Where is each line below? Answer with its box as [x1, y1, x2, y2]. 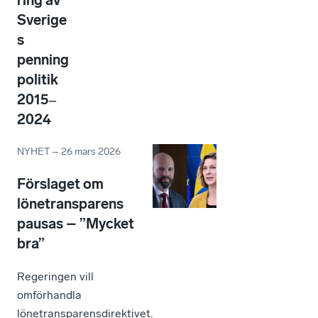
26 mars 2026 [61, 146, 121, 158]
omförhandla [17, 288, 82, 302]
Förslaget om [17, 175, 104, 193]
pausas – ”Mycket [17, 215, 134, 233]
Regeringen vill [17, 270, 94, 284]
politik [17, 71, 58, 89]
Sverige [17, 11, 67, 29]
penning [17, 51, 69, 69]
